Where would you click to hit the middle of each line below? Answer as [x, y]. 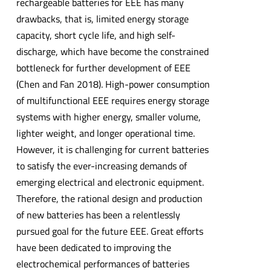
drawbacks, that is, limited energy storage [102, 18]
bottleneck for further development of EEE [103, 67]
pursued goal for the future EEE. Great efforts [109, 231]
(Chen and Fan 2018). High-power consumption [113, 84]
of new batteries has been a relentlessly [98, 214]
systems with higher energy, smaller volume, [108, 116]
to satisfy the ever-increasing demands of [101, 165]
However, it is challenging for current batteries [112, 149]
